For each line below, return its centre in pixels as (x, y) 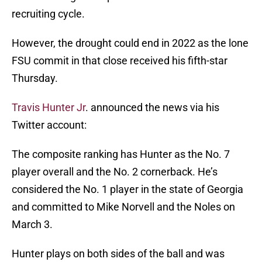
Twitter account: (49, 125)
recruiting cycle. (48, 14)
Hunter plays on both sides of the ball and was (118, 254)
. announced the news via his (152, 108)
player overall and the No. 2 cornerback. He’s (115, 172)
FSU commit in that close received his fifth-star (120, 61)
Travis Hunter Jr (49, 108)
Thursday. (35, 78)
